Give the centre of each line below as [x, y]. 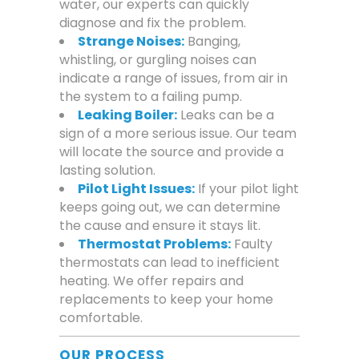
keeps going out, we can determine [170, 208]
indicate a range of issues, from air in [173, 79]
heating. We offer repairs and [151, 281]
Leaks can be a [226, 115]
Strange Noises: [131, 42]
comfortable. [101, 318]
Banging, [212, 42]
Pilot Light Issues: [136, 189]
